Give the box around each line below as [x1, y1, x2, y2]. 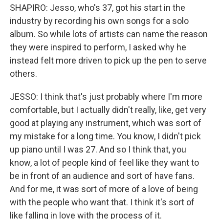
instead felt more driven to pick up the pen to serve [10, 55, 207, 66]
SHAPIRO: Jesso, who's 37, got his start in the [10, 2, 185, 13]
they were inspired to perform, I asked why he [10, 42, 186, 52]
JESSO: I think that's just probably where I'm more [10, 91, 202, 102]
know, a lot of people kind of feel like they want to [10, 157, 199, 168]
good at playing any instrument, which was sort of [10, 118, 201, 128]
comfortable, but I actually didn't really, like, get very [10, 105, 206, 115]
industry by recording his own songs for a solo [10, 16, 189, 26]
